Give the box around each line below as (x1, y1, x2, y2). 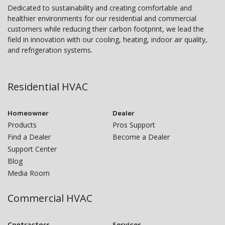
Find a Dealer (8, 132, 51, 142)
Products (8, 120, 37, 130)
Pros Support (113, 120, 155, 130)
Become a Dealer (113, 132, 170, 142)
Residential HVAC (8, 80, 88, 94)
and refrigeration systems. (8, 45, 92, 55)
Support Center (8, 144, 57, 154)
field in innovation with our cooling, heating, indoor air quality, (8, 35, 207, 45)
